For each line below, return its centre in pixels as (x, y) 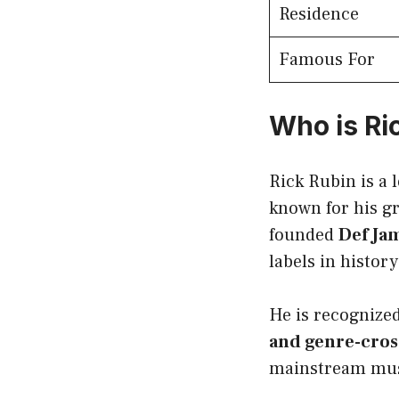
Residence (319, 15)
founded (304, 236)
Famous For (327, 60)
